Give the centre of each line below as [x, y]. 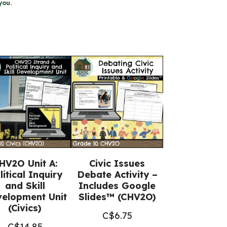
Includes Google [117, 186]
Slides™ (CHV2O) [117, 197]
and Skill [25, 186]
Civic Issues [117, 163]
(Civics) [25, 208]
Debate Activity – [117, 175]
